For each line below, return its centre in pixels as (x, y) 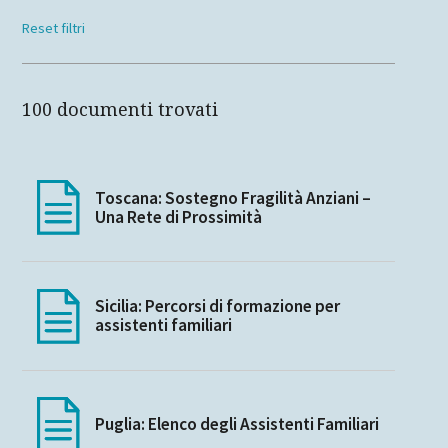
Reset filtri (54, 27)
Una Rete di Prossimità (178, 216)
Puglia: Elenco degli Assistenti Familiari (236, 424)
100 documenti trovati (120, 109)
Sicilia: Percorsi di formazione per (217, 306)
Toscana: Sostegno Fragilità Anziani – (232, 197)
